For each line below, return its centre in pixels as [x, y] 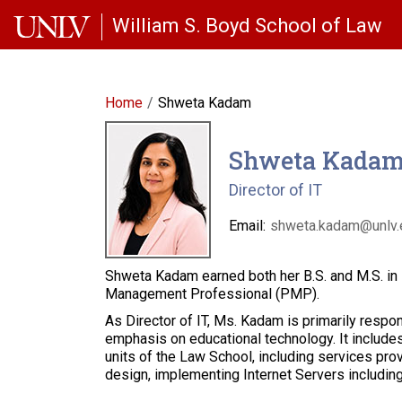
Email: [247, 226]
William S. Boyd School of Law [247, 26]
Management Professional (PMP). [212, 294]
